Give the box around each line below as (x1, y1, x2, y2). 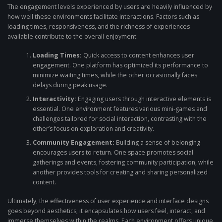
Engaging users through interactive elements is (76, 94, 211, 103)
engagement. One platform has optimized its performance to (32, 60, 208, 69)
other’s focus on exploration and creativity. (32, 124, 154, 133)
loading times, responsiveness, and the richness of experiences (7, 22, 190, 31)
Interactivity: (32, 94, 76, 103)
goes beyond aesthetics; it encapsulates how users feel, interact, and (7, 207, 205, 216)
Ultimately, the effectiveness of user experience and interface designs (7, 197, 209, 206)
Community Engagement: (32, 138, 114, 147)
